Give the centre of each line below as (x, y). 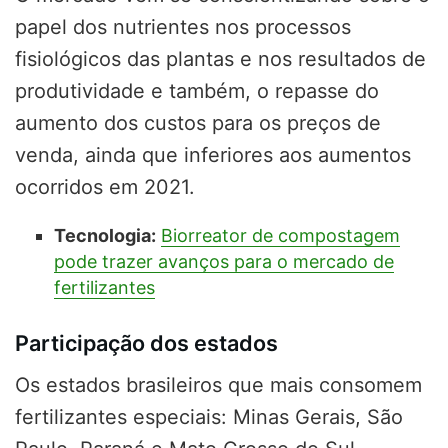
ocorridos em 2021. (105, 187)
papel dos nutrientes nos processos (183, 27)
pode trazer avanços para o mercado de (223, 262)
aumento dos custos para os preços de (198, 123)
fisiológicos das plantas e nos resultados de (220, 59)
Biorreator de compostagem (280, 236)
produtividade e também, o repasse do (197, 91)
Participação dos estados (146, 343)
